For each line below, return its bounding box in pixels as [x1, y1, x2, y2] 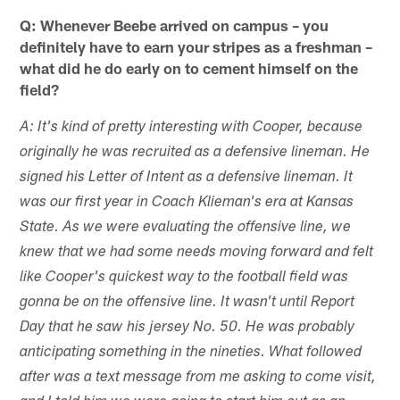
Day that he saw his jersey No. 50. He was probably [20, 320, 355, 336]
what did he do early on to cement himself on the [20, 58, 359, 77]
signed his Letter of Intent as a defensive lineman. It [20, 170, 354, 186]
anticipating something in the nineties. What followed [20, 345, 362, 361]
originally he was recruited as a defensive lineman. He [20, 145, 371, 161]
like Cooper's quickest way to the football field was [20, 270, 349, 286]
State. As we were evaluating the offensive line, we [20, 220, 352, 236]
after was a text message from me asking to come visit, [20, 370, 377, 386]
